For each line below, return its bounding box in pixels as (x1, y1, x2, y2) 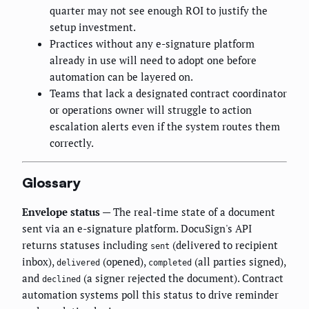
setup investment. (50, 19, 136, 34)
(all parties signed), (192, 254, 286, 268)
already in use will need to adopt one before (50, 52, 257, 67)
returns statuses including (22, 237, 150, 252)
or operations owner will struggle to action (50, 102, 252, 117)
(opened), (100, 254, 148, 268)
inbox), (22, 254, 57, 268)
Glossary (22, 174, 81, 192)
